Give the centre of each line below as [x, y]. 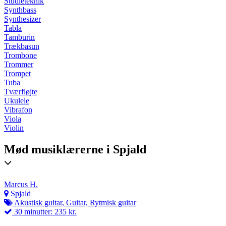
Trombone [20, 55]
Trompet [17, 74]
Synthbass [20, 10]
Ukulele [17, 101]
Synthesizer [22, 19]
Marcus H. [21, 185]
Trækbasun [22, 46]
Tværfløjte [21, 92]
